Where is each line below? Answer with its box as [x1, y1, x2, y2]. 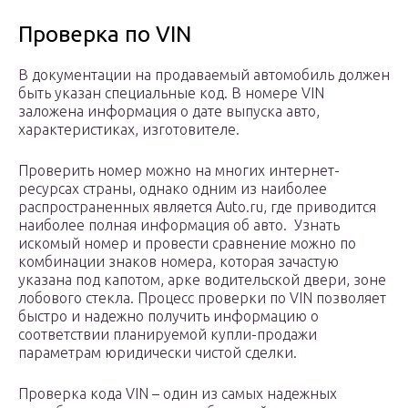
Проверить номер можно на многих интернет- [18, 162, 340, 179]
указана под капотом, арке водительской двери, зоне [18, 271, 386, 289]
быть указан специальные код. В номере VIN [18, 85, 324, 102]
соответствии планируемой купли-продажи [18, 326, 317, 343]
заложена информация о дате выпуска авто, [18, 103, 320, 120]
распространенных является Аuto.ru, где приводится [18, 199, 376, 216]
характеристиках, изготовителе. [18, 121, 240, 138]
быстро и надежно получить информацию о [18, 308, 319, 325]
